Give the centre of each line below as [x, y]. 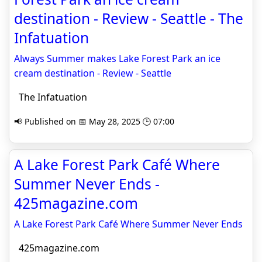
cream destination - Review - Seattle [93, 73]
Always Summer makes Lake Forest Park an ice [117, 58]
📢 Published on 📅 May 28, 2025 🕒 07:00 [94, 121]
